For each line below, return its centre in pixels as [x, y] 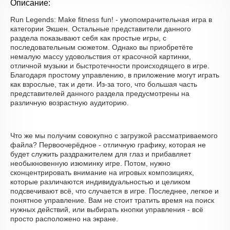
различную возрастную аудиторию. [70, 103]
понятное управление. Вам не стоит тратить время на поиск [112, 200]
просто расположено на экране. [64, 219]
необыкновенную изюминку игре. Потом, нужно [90, 163]
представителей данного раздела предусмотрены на [100, 93]
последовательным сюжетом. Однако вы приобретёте [102, 47]
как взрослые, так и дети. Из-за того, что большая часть [104, 84]
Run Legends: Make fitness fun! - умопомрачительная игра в [111, 20]
